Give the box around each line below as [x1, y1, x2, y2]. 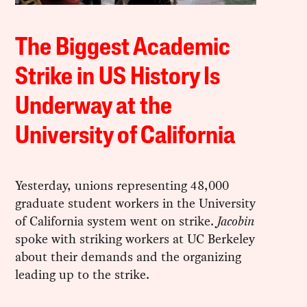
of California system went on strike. [15, 211, 218, 230]
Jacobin [217, 211, 255, 230]
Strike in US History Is [15, 65, 221, 90]
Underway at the [15, 95, 173, 120]
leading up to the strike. [15, 265, 150, 284]
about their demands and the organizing [15, 247, 242, 266]
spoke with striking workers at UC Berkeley [15, 229, 256, 248]
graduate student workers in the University [15, 193, 256, 212]
